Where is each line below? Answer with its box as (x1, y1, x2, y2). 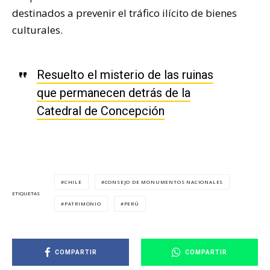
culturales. (12, 23, 63, 37)
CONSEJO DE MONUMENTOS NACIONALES (104, 178, 224, 186)
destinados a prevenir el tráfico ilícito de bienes (12, 6, 237, 20)
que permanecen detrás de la (36, 86, 190, 101)
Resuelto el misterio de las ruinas (36, 67, 213, 83)
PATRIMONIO (64, 200, 101, 207)
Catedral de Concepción (36, 104, 165, 119)
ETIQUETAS (12, 189, 40, 196)
